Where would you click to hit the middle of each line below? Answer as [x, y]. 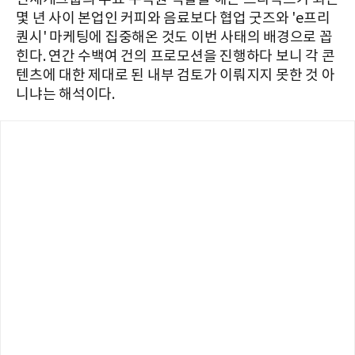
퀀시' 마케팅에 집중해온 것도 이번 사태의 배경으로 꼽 [174, 37]
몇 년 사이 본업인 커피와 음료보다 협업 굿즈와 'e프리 [173, 18]
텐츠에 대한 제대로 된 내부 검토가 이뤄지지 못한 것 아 [176, 75]
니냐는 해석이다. [65, 94]
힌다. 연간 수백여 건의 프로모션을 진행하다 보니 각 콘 [176, 56]
